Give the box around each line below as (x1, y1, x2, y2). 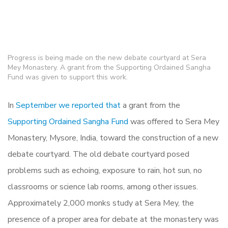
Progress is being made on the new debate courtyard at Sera (8, 52, 206, 63)
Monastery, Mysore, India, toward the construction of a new (8, 132, 218, 144)
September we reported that (16, 99, 121, 111)
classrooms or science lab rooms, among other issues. (8, 181, 198, 192)
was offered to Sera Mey (128, 116, 219, 127)
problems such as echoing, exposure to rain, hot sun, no (8, 164, 202, 176)
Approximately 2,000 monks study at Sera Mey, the (8, 197, 194, 209)
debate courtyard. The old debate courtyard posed (8, 148, 189, 160)
